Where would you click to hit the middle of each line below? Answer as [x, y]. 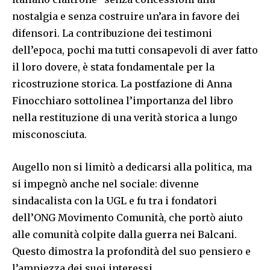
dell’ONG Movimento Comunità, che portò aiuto [127, 218]
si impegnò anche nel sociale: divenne [105, 184]
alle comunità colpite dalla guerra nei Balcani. [124, 235]
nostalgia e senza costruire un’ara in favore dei [126, 17]
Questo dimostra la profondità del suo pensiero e [131, 252]
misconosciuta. [49, 135]
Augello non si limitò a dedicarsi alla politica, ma [132, 167]
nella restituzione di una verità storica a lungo [125, 118]
